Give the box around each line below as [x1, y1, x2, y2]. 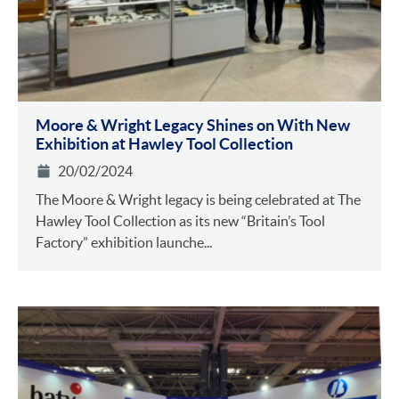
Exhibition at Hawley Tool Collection [36, 134, 293, 153]
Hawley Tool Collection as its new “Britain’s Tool [36, 212, 325, 229]
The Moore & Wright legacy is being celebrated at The [36, 191, 361, 208]
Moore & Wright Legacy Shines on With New [36, 115, 350, 134]
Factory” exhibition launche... [36, 233, 212, 250]
